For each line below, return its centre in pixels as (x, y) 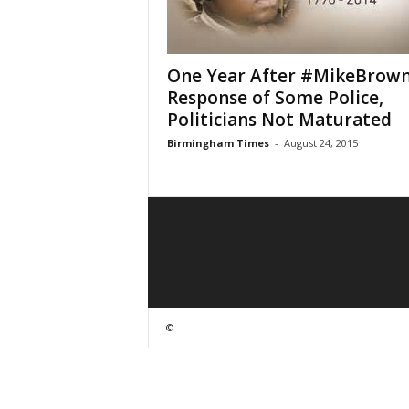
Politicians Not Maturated (279, 120)
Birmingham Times (218, 143)
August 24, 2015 (320, 143)
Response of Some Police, (275, 98)
